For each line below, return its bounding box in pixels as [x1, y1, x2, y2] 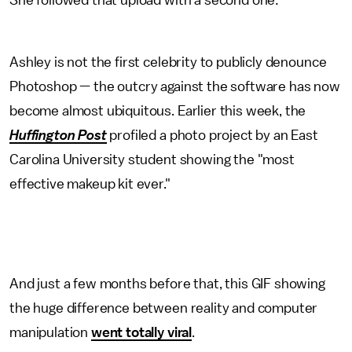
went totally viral [90, 325, 192, 339]
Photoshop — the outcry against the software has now [9, 79, 340, 93]
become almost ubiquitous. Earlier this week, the [9, 104, 306, 118]
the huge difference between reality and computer [9, 301, 318, 315]
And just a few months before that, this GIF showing [9, 277, 325, 291]
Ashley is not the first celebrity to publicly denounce [9, 55, 327, 69]
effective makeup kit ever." [9, 177, 170, 191]
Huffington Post [9, 128, 107, 142]
